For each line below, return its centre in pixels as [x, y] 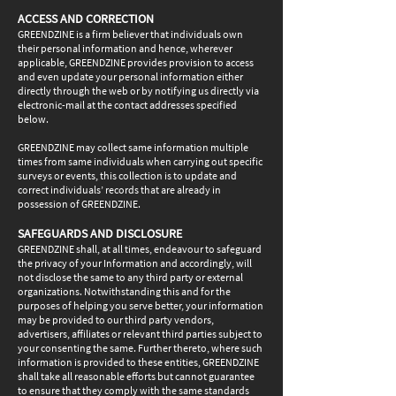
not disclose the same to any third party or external [130, 277]
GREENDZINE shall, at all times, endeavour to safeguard [140, 249]
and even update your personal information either [130, 76]
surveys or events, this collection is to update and [127, 175]
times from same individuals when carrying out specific [140, 161]
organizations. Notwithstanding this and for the [124, 291]
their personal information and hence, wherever [125, 48]
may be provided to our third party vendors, [116, 320]
